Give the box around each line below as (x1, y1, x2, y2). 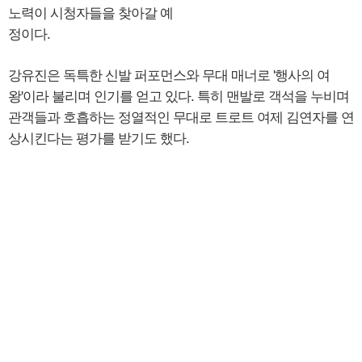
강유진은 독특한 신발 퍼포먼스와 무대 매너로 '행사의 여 (8, 68, 330, 84)
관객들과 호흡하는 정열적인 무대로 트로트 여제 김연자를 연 (8, 110, 354, 126)
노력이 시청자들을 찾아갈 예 (8, 6, 173, 22)
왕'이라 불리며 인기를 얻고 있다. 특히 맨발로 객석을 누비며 (8, 89, 349, 105)
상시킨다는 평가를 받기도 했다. (8, 131, 189, 147)
